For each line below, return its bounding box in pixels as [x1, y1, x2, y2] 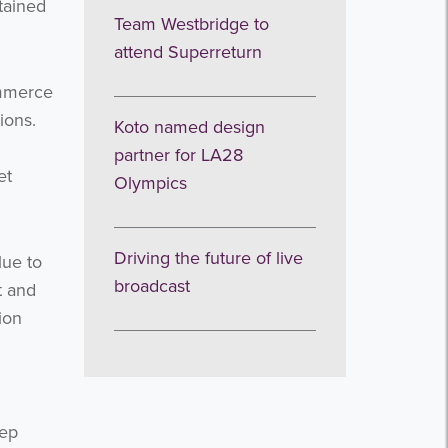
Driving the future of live [113, 247, 303, 269]
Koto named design [113, 116, 265, 138]
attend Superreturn [113, 41, 262, 63]
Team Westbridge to [113, 13, 269, 35]
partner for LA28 [113, 144, 243, 166]
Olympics [113, 172, 187, 194]
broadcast [113, 275, 190, 297]
